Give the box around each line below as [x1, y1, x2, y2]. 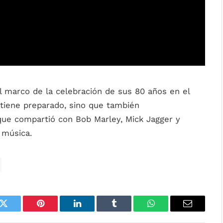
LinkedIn [76, 206, 110, 216]
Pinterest [39, 206, 71, 216]
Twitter [2, 206, 29, 216]
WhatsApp [150, 206, 189, 216]
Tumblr [113, 206, 140, 216]
